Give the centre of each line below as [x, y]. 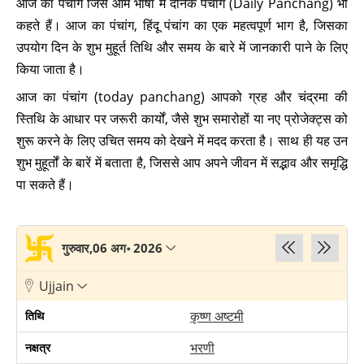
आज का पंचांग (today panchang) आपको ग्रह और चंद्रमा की [182, 97]
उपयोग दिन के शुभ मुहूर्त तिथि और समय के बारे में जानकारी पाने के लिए [182, 47]
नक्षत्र [38, 347]
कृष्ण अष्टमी [217, 316]
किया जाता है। [50, 69]
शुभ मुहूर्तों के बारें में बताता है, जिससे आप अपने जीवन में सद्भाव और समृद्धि [182, 162]
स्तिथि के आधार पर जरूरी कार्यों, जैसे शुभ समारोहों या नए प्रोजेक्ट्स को [182, 119]
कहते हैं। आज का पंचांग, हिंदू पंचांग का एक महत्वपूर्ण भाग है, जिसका [182, 25]
